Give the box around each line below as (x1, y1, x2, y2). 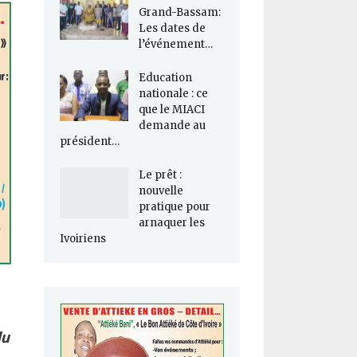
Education (138, 71, 192, 85)
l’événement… (138, 37, 213, 52)
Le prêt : (138, 168, 182, 182)
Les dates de (138, 22, 206, 36)
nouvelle (138, 184, 183, 198)
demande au (138, 119, 206, 133)
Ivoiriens (59, 232, 106, 246)
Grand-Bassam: (138, 6, 221, 20)
